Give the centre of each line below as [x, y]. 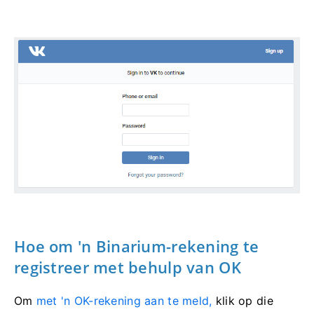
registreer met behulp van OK [128, 267]
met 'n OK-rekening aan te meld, [124, 301]
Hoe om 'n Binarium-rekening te [137, 246]
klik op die [243, 301]
